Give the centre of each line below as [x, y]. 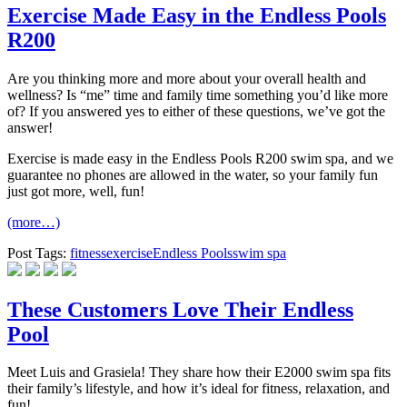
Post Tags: [37, 253]
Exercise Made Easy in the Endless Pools [197, 15]
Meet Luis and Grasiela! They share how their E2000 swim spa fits [199, 372]
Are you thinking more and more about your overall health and [187, 78]
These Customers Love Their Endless [180, 309]
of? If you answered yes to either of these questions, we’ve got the [196, 111]
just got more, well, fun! [76, 191]
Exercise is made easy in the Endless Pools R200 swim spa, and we [200, 158]
